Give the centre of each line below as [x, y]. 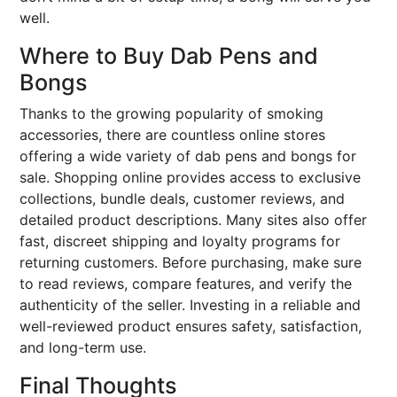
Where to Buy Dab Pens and [169, 56]
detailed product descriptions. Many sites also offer [193, 220]
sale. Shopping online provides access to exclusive [190, 177]
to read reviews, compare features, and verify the [186, 284]
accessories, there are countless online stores [172, 135]
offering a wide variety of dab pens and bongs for [188, 156]
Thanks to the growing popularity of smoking [171, 113]
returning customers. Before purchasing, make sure [191, 262]
